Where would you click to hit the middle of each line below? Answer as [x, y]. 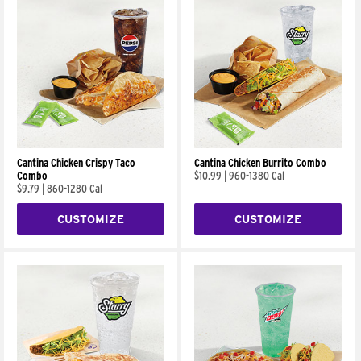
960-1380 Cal [257, 176]
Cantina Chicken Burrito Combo [261, 163]
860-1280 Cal [75, 189]
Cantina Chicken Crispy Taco [76, 163]
